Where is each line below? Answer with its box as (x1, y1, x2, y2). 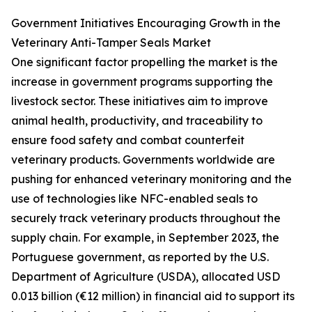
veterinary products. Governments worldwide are (11, 153, 275, 167)
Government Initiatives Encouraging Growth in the (11, 16, 281, 31)
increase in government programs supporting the (11, 75, 273, 89)
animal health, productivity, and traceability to (11, 114, 263, 128)
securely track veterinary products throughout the (11, 211, 281, 226)
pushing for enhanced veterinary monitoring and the (11, 172, 292, 187)
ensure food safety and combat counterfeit (11, 133, 244, 148)
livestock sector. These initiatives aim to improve (11, 94, 268, 109)
